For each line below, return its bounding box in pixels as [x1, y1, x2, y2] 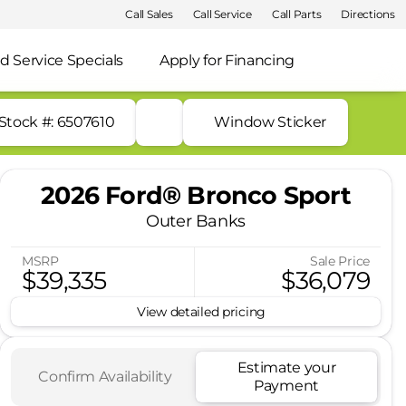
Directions [341, 7, 395, 21]
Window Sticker [214, 113, 326, 130]
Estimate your [237, 359, 336, 376]
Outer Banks [145, 211, 246, 231]
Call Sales [125, 7, 173, 21]
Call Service [192, 7, 252, 21]
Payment [254, 377, 319, 394]
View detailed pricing [136, 304, 266, 320]
